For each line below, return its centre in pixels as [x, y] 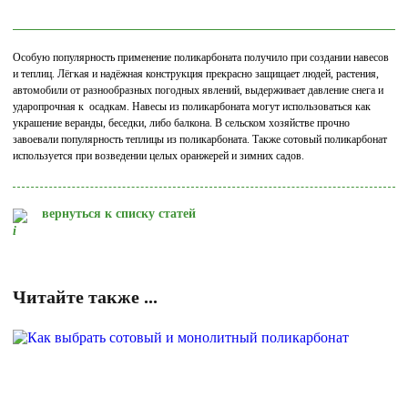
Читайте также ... [85, 297]
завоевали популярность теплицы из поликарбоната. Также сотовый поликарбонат [200, 139]
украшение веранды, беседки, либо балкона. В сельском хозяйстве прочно [181, 123]
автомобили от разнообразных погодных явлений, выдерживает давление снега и [198, 90]
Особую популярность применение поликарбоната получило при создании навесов [201, 57]
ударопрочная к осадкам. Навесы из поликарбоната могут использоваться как [192, 107]
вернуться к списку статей [119, 214]
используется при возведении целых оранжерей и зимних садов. [160, 156]
